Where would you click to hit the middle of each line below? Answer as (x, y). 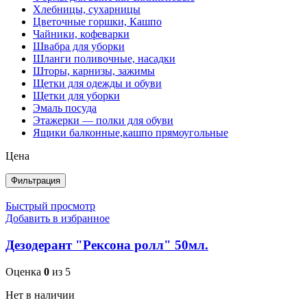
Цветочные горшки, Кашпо (97, 22)
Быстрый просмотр (50, 206)
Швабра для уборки (79, 47)
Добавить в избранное (58, 219)
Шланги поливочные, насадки (104, 59)
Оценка (25, 271)
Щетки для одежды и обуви (97, 84)
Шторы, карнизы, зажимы (94, 71)
